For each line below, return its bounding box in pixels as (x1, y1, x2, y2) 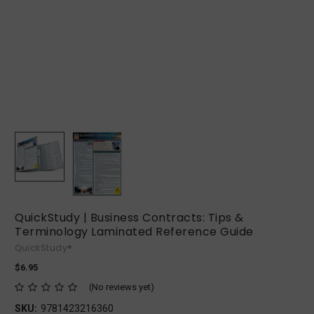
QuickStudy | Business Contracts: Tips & (15, 210, 244, 226)
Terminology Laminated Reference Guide (15, 224, 254, 240)
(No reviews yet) (88, 281, 154, 292)
